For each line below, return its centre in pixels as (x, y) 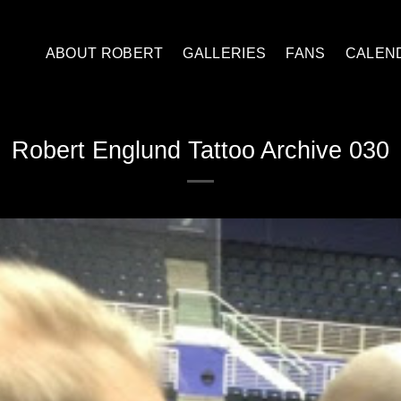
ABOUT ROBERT (104, 53)
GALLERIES (225, 53)
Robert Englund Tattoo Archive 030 (200, 150)
